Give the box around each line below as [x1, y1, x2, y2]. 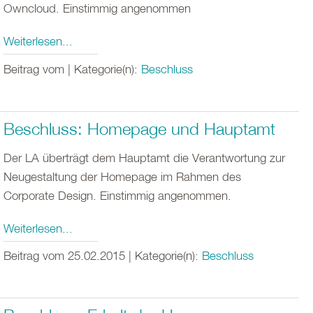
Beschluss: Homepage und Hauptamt [3, 118, 275, 138]
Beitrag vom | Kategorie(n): [3, 61, 141, 76]
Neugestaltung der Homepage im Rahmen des [3, 168, 241, 184]
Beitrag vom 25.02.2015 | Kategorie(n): [3, 247, 202, 263]
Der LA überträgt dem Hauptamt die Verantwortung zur [3, 150, 285, 165]
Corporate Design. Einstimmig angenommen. [3, 187, 231, 203]
